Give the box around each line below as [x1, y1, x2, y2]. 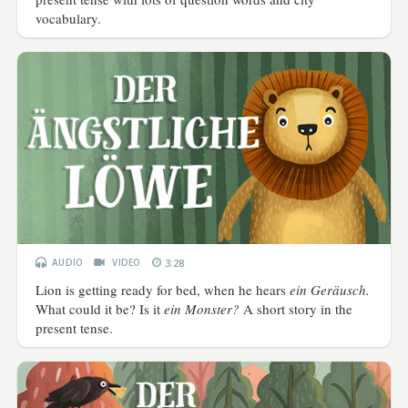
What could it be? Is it [36, 300, 165, 319]
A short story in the [243, 300, 353, 319]
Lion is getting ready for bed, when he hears [36, 280, 291, 300]
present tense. [36, 319, 114, 338]
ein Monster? [164, 300, 244, 319]
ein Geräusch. [290, 280, 371, 300]
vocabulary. [36, 8, 102, 27]
